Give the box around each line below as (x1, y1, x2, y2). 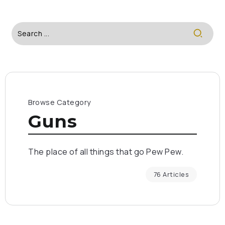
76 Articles (153, 170, 189, 179)
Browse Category (28, 97, 91, 107)
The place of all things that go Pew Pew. (28, 146, 183, 157)
